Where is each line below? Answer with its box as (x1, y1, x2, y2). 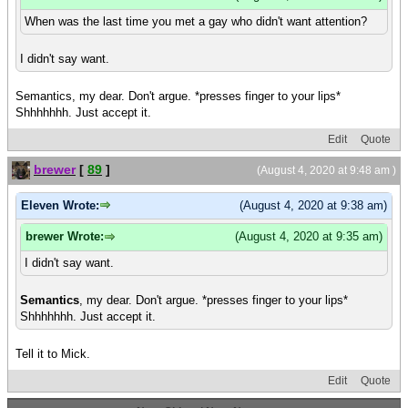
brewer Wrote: (25, 229, 104, 244)
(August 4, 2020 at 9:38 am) (240, 198, 387, 212)
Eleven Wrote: (21, 198, 99, 212)
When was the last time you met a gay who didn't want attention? (25, 14, 367, 28)
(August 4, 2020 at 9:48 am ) (257, 163, 396, 177)
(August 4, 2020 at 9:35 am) (235, 229, 382, 244)
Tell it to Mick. (15, 347, 90, 362)
